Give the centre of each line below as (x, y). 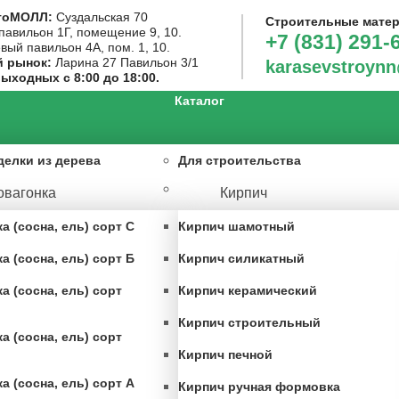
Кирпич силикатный (241, 258)
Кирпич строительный (249, 322)
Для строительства (240, 160)
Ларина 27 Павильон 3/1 (125, 62)
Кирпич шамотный (236, 226)
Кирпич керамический (248, 290)
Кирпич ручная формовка (259, 387)
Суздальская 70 (100, 17)
